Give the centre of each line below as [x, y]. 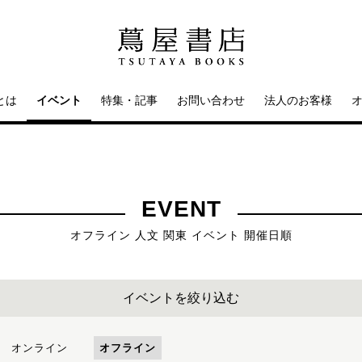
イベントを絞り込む [181, 298]
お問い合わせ [211, 100]
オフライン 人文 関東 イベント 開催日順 [181, 235]
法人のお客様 [298, 100]
